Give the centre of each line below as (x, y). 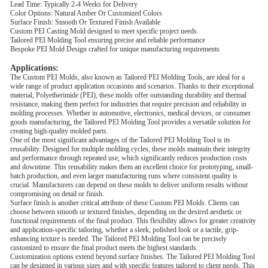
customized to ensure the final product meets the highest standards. (104, 248)
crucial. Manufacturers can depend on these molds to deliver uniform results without (129, 185)
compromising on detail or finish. (57, 194)
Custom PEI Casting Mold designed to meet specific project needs (103, 31)
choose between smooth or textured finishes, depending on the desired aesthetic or (126, 212)
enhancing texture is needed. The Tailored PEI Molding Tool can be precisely (118, 239)
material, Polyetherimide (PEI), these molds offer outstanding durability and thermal (128, 95)
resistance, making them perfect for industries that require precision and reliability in (128, 104)
